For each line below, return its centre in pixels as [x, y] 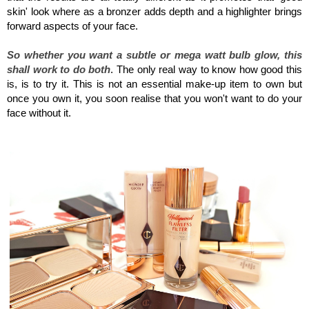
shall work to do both [59, 70]
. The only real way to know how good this [207, 70]
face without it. [40, 113]
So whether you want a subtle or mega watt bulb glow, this [154, 55]
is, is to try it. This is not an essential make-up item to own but [154, 84]
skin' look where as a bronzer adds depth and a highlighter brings [154, 12]
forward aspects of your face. [74, 26]
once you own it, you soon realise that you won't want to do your [154, 99]
